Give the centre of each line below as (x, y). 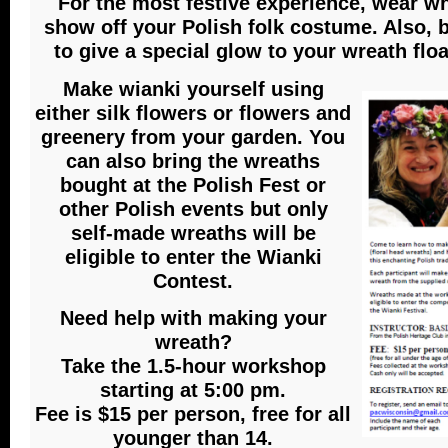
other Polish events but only (193, 208)
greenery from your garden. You (193, 136)
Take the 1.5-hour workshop (193, 366)
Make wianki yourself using (193, 88)
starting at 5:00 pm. (193, 390)
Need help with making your (193, 318)
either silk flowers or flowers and (193, 112)
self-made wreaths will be (193, 232)
